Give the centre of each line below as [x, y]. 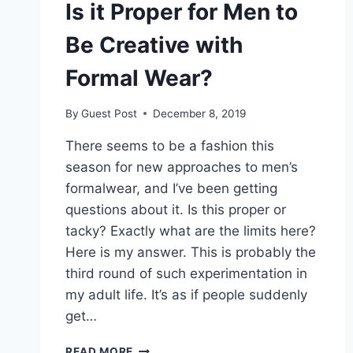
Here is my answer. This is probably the [191, 252]
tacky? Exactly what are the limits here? [191, 230]
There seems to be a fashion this [170, 145]
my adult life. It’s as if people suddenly [186, 294]
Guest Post [110, 113]
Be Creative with [154, 45]
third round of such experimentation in [186, 273]
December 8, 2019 [200, 113]
